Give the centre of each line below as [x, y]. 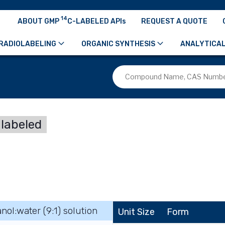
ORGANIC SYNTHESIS [118, 44]
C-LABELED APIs [97, 21]
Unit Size [136, 212]
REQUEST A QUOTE [174, 21]
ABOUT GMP [39, 21]
